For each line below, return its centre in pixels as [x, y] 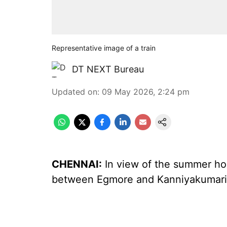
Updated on [74, 92]
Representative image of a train [104, 48]
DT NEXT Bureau [108, 69]
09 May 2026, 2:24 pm [146, 92]
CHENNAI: [77, 164]
